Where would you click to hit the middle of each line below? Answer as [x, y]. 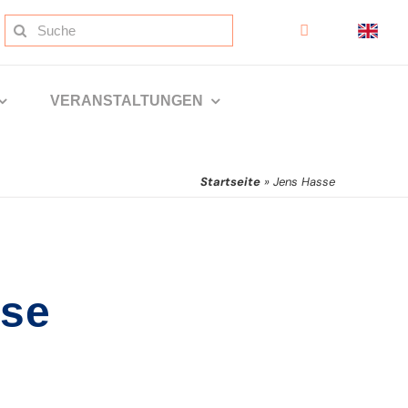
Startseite [231, 182]
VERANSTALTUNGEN [126, 101]
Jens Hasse [305, 182]
